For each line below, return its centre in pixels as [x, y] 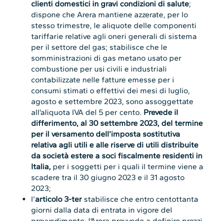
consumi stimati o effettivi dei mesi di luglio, [111, 90]
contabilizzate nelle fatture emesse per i [103, 79]
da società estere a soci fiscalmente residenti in [117, 155]
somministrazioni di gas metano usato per [107, 58]
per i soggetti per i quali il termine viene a [127, 166]
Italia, [41, 166]
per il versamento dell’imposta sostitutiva [106, 134]
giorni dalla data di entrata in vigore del [102, 210]
